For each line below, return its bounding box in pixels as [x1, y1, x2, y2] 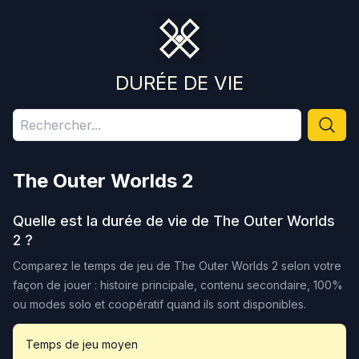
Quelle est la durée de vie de [13, 212, 213, 229]
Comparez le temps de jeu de [13, 259, 174, 272]
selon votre [278, 259, 341, 272]
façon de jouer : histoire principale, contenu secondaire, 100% [13, 278, 343, 292]
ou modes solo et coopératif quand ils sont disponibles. [13, 297, 306, 311]
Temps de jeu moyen [26, 337, 138, 351]
